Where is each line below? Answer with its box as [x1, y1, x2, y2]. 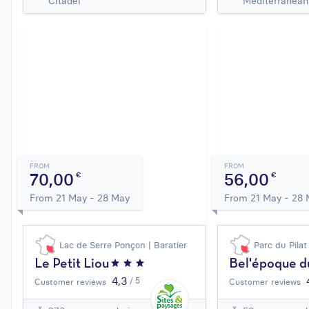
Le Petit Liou [34, 257, 109, 270]
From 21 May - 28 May [30, 191, 130, 204]
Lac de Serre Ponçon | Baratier [59, 239, 187, 250]
